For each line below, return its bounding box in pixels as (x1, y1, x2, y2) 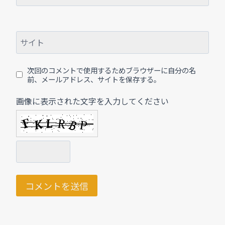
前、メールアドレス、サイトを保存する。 (27, 73, 161, 84)
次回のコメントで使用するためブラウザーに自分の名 (27, 64, 196, 75)
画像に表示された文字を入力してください (16, 94, 169, 107)
